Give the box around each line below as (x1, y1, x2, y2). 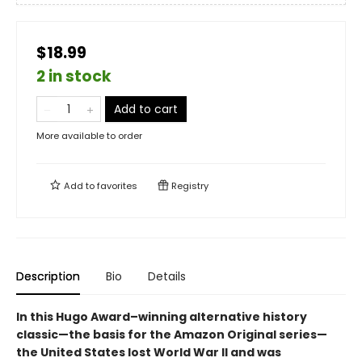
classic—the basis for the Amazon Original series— (16, 326, 327, 343)
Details (148, 267, 186, 284)
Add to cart (114, 100, 178, 117)
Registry (169, 179, 208, 192)
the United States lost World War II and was (16, 343, 281, 360)
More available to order (36, 128, 142, 142)
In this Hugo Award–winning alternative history (16, 308, 307, 325)
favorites (97, 179, 137, 192)
